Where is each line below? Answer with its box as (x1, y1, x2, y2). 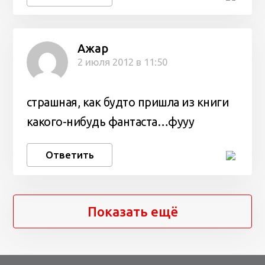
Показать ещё (87, 204, 178, 219)
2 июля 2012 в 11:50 (77, 56, 167, 68)
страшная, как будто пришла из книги (26, 95, 229, 109)
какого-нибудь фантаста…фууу (26, 115, 195, 128)
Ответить (45, 149, 94, 160)
